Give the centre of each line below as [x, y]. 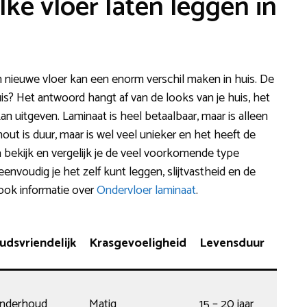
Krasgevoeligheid [138, 243]
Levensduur [232, 243]
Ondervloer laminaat [146, 190]
